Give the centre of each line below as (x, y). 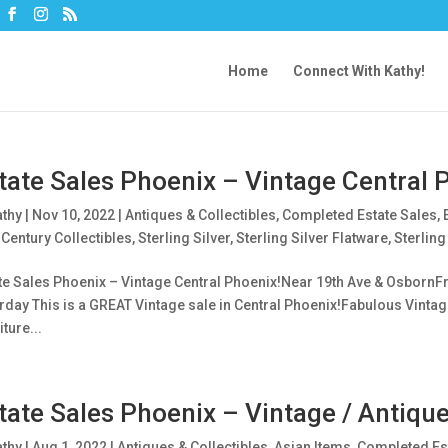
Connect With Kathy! (359, 71)
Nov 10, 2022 (73, 215)
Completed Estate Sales (359, 215)
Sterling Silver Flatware (311, 238)
